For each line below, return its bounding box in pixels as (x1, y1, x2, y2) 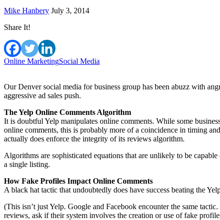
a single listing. (4, 160, 50, 168)
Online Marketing (4, 56, 59, 65)
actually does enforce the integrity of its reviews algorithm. (4, 134, 185, 143)
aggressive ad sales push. (4, 91, 81, 100)
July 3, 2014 (51, 6, 89, 15)
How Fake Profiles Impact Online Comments (4, 176, 153, 185)
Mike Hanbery (4, 6, 49, 15)
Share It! (4, 23, 30, 31)
